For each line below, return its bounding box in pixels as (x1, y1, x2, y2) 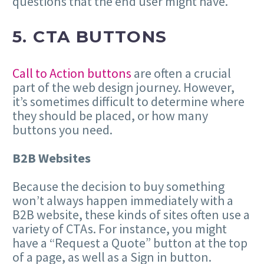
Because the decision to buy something (12, 178, 225, 195)
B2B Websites (12, 149, 91, 166)
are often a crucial (131, 64, 231, 81)
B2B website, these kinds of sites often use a (12, 206, 250, 223)
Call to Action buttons (12, 64, 131, 81)
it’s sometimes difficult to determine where (12, 93, 245, 110)
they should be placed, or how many (12, 107, 208, 124)
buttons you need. (12, 121, 113, 138)
